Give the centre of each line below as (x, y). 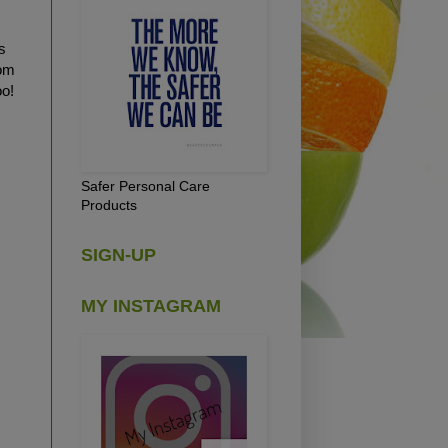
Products (109, 204)
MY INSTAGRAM (151, 305)
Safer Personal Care (145, 185)
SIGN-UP (118, 254)
